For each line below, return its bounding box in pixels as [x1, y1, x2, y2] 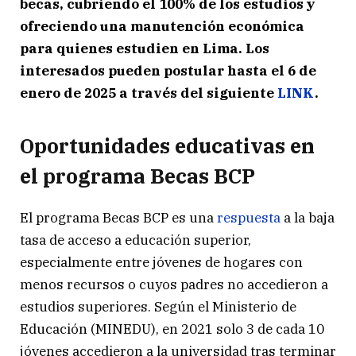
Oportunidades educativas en [20, 133, 315, 160]
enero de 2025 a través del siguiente [20, 83, 277, 102]
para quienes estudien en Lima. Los [20, 39, 269, 57]
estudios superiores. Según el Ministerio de [20, 298, 296, 316]
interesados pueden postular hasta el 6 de [20, 61, 316, 79]
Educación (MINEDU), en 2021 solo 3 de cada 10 [20, 320, 324, 339]
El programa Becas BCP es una [20, 209, 217, 227]
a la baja [281, 209, 335, 227]
